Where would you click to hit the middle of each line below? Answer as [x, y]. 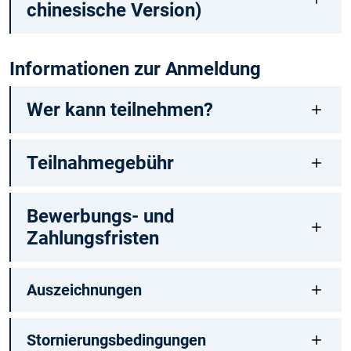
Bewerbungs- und [100, 216]
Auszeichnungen [84, 289]
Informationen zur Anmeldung [135, 69]
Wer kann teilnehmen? [119, 109]
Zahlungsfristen [92, 238]
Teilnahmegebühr [100, 163]
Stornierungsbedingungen [116, 340]
